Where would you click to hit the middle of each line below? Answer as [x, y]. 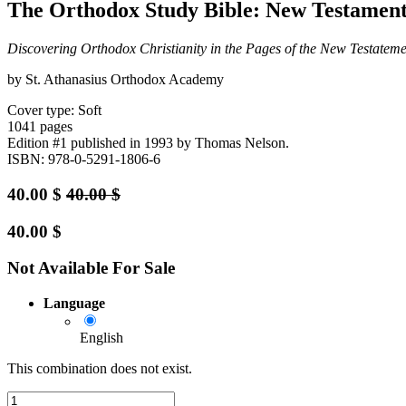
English [101, 338]
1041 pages [40, 127]
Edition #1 [37, 143]
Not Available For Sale [91, 268]
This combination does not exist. [100, 369]
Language [74, 304]
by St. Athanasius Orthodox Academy [116, 80]
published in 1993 [122, 143]
